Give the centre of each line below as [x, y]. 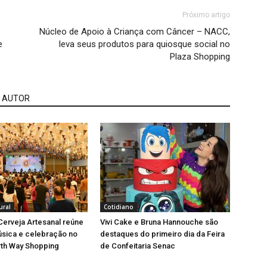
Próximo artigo [206, 15]
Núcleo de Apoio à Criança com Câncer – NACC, [135, 32]
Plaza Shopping [200, 57]
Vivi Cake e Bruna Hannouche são [159, 222]
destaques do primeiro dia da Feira [162, 234]
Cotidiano [119, 207]
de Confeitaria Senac [138, 246]
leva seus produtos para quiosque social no [145, 44]
